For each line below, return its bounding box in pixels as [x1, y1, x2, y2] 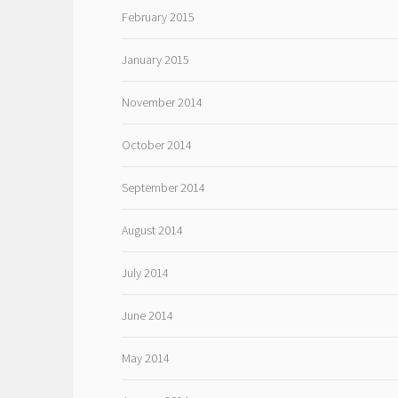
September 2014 [121, 179, 205, 195]
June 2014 [121, 306, 173, 323]
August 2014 [121, 221, 183, 238]
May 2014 [121, 349, 170, 366]
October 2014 [121, 136, 192, 153]
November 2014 [121, 93, 203, 110]
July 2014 [121, 264, 169, 281]
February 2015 [121, 9, 195, 26]
